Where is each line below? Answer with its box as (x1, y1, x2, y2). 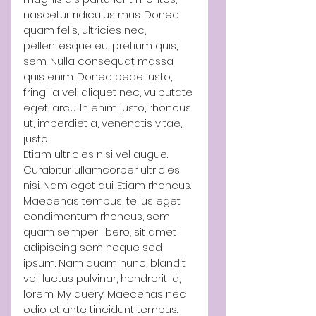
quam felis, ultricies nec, (23, 22, 149, 37)
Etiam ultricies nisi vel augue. (23, 146, 171, 162)
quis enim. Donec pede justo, (23, 68, 175, 84)
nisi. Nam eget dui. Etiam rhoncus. (23, 177, 194, 193)
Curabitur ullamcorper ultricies (23, 162, 183, 177)
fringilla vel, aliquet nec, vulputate (23, 84, 195, 99)
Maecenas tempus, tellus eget (23, 193, 183, 208)
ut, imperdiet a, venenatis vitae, (23, 115, 185, 130)
